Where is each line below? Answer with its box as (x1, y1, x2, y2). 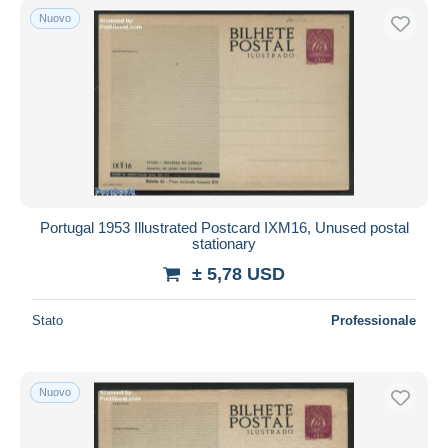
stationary (192, 234, 256, 252)
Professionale (331, 312, 416, 328)
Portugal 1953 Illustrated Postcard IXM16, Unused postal (39, 218, 409, 236)
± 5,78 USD (192, 263, 285, 284)
